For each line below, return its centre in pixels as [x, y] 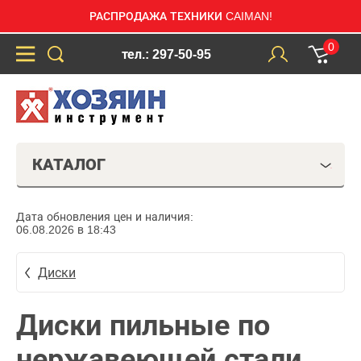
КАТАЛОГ [69, 164]
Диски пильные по [143, 325]
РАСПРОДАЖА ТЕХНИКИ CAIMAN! [180, 16]
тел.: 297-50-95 [166, 54]
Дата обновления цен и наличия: [105, 217]
